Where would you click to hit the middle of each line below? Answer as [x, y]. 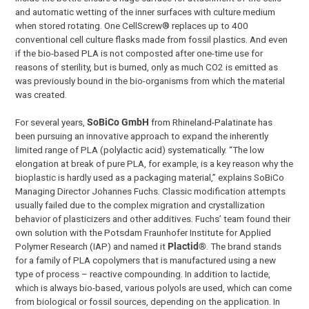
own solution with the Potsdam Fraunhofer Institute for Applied [143, 233]
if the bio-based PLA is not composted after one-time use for [139, 53]
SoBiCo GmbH [118, 122]
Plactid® [187, 247]
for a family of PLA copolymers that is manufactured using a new [146, 260]
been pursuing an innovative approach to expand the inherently [142, 136]
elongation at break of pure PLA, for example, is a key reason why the [154, 164]
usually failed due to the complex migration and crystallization [140, 205]
